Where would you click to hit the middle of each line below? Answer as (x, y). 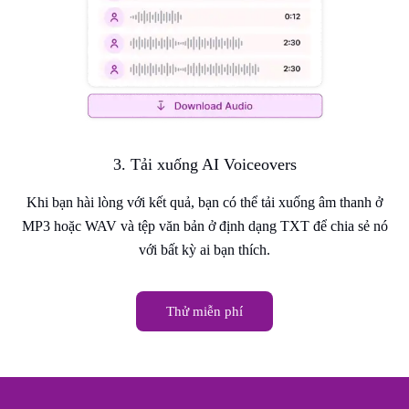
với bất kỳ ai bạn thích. (204, 249)
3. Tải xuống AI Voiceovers (204, 164)
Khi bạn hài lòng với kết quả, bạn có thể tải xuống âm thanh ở (204, 202)
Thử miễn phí (204, 311)
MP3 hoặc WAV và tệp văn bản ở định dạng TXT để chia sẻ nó (204, 225)
